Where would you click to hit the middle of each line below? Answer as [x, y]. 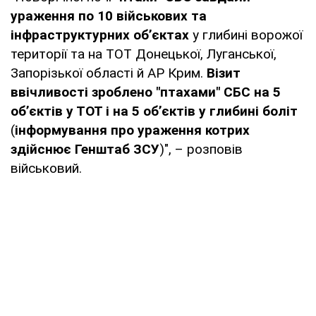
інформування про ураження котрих [132, 130]
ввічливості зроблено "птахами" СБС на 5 [146, 92]
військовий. [46, 168]
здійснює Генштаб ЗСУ [85, 149]
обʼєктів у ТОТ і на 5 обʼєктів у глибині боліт [154, 111]
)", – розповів [201, 149]
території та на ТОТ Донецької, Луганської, [144, 54]
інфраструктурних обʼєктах [100, 35]
